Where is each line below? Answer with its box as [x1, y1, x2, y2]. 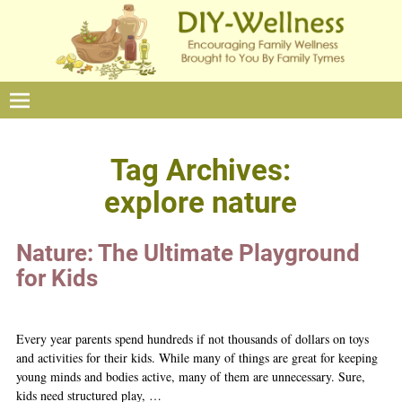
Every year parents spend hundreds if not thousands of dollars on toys [15, 329, 369, 347]
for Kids [15, 265, 98, 293]
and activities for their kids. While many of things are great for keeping [15, 348, 378, 366]
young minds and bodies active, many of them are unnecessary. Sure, [15, 367, 365, 385]
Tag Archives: [110, 153, 292, 188]
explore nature [104, 186, 298, 221]
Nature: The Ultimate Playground [15, 240, 360, 267]
